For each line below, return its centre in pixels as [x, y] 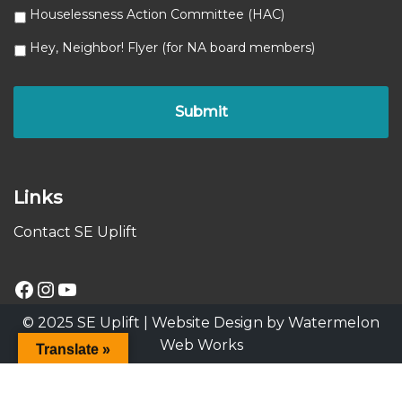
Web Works [201, 345]
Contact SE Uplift [75, 232]
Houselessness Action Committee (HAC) [157, 14]
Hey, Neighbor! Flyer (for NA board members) [172, 48]
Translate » [73, 350]
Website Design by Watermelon [266, 323]
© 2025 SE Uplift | [87, 323]
